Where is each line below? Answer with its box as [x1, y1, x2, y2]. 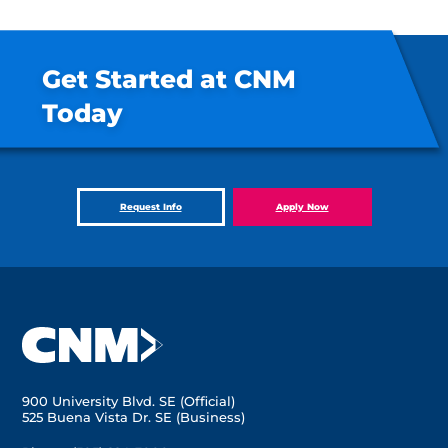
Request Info [119, 201, 182, 212]
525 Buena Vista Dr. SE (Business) [22, 409, 246, 425]
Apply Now [275, 201, 329, 212]
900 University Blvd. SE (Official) [22, 393, 236, 409]
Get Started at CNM [42, 64, 297, 94]
